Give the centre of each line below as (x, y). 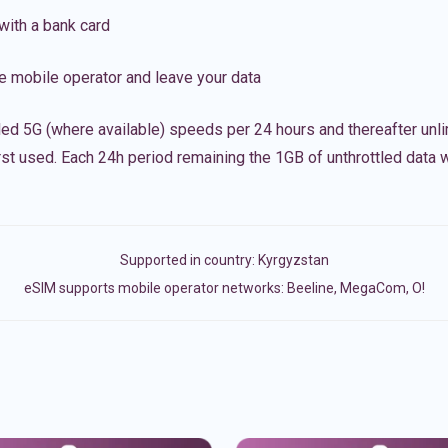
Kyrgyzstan (293, 260)
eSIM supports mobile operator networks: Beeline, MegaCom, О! (224, 288)
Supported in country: (188, 260)
